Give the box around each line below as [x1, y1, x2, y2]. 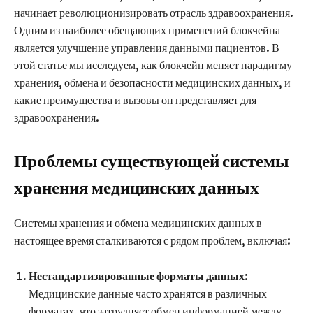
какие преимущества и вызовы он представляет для [14, 93, 256, 108]
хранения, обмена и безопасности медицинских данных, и [14, 75, 291, 90]
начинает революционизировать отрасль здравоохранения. [14, 6, 293, 20]
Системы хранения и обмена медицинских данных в [14, 216, 262, 231]
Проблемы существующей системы [14, 150, 289, 173]
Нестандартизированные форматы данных [29, 269, 245, 284]
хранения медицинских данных [14, 176, 259, 199]
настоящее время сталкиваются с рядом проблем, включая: [14, 233, 291, 248]
